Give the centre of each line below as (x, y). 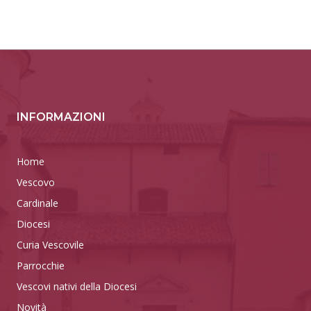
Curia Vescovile (50, 244)
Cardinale (37, 203)
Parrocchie (41, 265)
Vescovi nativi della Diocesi (77, 286)
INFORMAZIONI (61, 117)
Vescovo (36, 182)
